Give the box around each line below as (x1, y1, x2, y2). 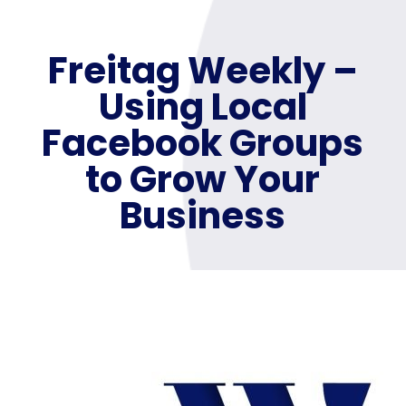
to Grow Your (85, 153, 321, 205)
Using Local (98, 81, 307, 132)
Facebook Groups (42, 117, 364, 169)
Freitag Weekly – (47, 44, 358, 96)
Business (120, 189, 286, 241)
